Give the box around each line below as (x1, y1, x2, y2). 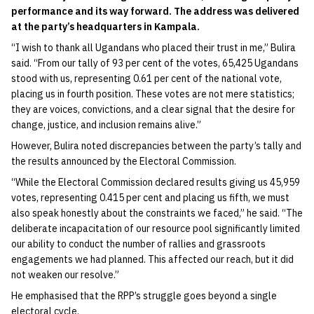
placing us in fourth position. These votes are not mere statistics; (11, 87, 294, 100)
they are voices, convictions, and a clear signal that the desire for (11, 102, 295, 116)
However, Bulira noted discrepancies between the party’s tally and (11, 139, 301, 152)
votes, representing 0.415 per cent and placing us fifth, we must (11, 191, 289, 204)
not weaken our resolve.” (11, 268, 119, 281)
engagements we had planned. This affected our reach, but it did (11, 252, 294, 266)
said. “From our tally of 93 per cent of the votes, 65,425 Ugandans (11, 56, 299, 69)
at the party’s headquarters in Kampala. (11, 20, 200, 33)
